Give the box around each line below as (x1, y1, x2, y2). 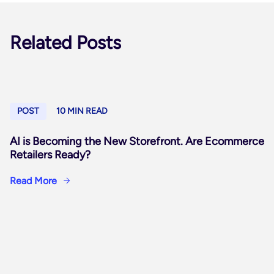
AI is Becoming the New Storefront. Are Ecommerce (10, 135, 264, 148)
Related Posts (10, 31, 121, 54)
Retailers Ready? (10, 148, 91, 161)
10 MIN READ (56, 106, 108, 116)
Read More (10, 175, 57, 187)
